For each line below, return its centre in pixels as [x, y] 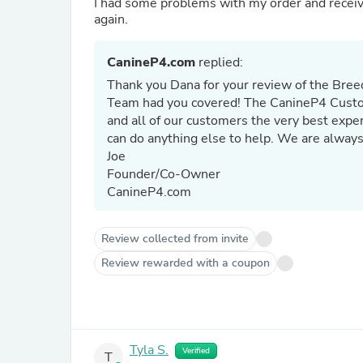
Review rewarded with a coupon [186, 263]
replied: [219, 62]
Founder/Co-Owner [165, 174]
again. [111, 19]
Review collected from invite [175, 239]
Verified [196, 351]
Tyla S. [149, 350]
